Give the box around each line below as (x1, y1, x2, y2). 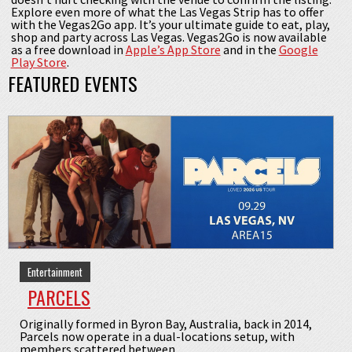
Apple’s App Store (125, 42, 221, 58)
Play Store (10, 54, 67, 71)
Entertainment (27, 263, 82, 280)
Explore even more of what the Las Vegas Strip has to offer (10, 4, 324, 20)
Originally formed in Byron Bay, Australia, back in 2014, (20, 315, 312, 332)
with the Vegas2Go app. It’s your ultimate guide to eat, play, (10, 16, 330, 33)
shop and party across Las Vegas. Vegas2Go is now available (10, 29, 327, 46)
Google (278, 42, 318, 58)
